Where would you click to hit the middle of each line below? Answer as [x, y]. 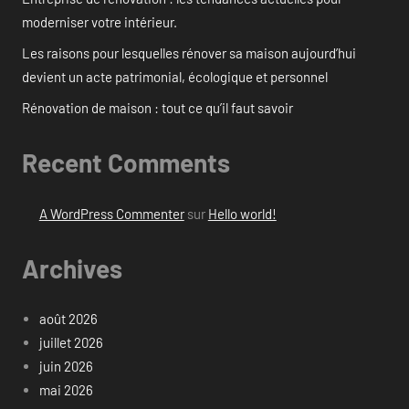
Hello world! [242, 213]
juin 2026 [66, 367]
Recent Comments [126, 163]
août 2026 [68, 319]
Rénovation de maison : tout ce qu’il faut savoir [157, 108]
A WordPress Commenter [111, 213]
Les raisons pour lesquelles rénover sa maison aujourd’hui [189, 53]
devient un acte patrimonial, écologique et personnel [175, 77]
